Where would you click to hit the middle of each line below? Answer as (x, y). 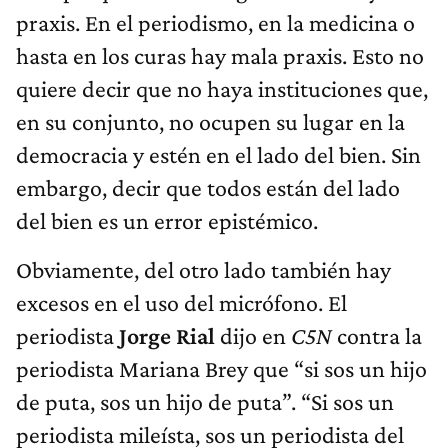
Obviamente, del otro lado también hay (203, 269)
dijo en (253, 335)
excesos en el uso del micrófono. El (181, 302)
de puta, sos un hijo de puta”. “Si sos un (205, 401)
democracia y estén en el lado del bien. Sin (218, 154)
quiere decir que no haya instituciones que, (222, 88)
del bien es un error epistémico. (167, 220)
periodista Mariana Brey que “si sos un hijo (221, 368)
